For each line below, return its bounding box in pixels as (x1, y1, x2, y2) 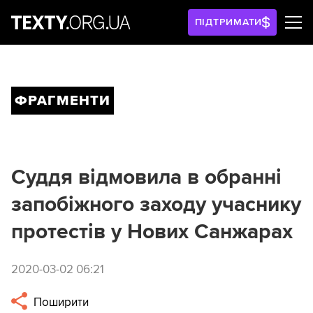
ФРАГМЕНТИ (15, 92, 110, 109)
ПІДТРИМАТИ (194, 16, 263, 28)
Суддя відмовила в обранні (11, 164, 282, 190)
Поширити (31, 295, 89, 310)
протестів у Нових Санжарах (11, 219, 293, 245)
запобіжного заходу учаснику (11, 191, 301, 217)
